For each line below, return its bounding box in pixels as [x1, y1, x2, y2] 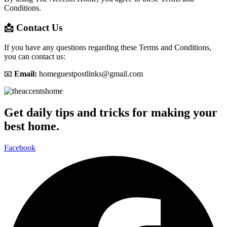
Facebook [4, 143, 35, 152]
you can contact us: [4, 52, 65, 61]
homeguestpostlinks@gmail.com [39, 69, 143, 78]
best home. [4, 119, 59, 133]
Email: [14, 69, 37, 78]
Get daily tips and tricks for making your [4, 105, 217, 119]
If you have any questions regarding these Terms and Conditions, [4, 43, 211, 52]
